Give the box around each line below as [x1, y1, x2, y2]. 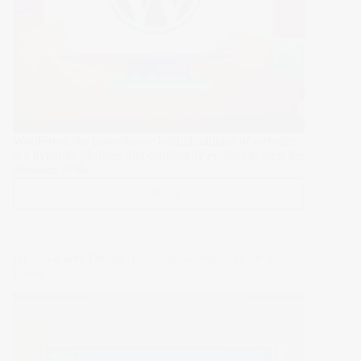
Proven [157, 208, 197, 225]
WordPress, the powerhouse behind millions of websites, [13, 134, 300, 148]
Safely [157, 256, 191, 273]
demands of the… [13, 163, 103, 177]
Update [157, 272, 198, 289]
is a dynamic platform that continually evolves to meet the [13, 148, 305, 163]
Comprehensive [157, 321, 245, 338]
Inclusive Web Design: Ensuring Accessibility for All [13, 251, 281, 266]
